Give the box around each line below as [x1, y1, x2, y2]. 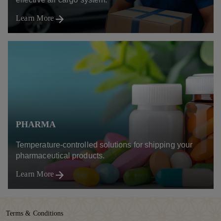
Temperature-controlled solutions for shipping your [16, 141, 192, 149]
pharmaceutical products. [16, 151, 105, 160]
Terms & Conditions [6, 209, 64, 217]
